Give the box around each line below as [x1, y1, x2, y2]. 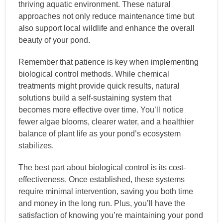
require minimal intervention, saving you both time [18, 187, 193, 196]
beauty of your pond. [18, 35, 90, 44]
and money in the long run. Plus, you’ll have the [18, 199, 185, 208]
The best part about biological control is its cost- [18, 163, 186, 172]
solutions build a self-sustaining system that [18, 93, 171, 102]
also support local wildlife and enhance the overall [18, 23, 195, 32]
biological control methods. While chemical [18, 69, 169, 78]
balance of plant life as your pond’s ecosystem [18, 129, 181, 138]
